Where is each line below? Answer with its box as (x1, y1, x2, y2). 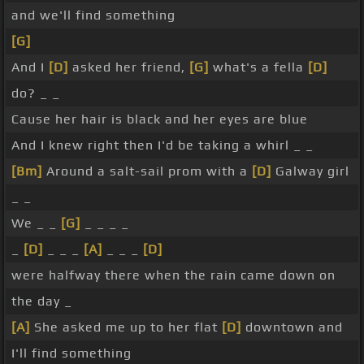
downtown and (241, 319, 343, 336)
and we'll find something (11, 7, 175, 24)
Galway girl (271, 163, 349, 180)
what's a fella (209, 59, 308, 76)
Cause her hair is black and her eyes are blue (11, 111, 308, 128)
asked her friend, (68, 59, 189, 76)
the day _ (11, 293, 72, 310)
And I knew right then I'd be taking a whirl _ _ (11, 137, 314, 154)
